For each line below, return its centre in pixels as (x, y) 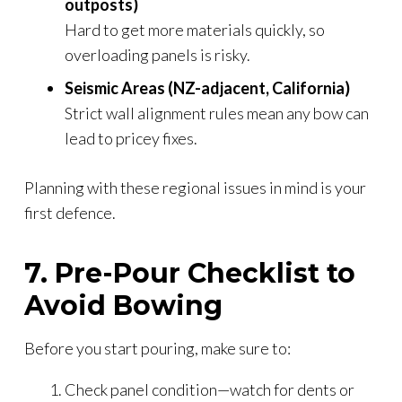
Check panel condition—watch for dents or (210, 389)
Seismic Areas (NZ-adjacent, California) (207, 87)
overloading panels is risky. (157, 54)
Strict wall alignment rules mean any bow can (217, 113)
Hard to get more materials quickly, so (195, 29)
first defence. (70, 212)
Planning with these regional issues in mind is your (195, 187)
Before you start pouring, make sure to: (157, 348)
